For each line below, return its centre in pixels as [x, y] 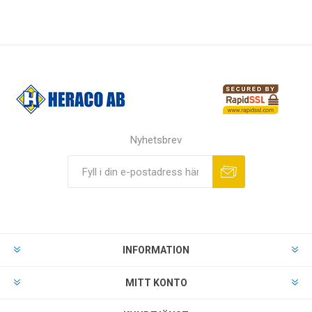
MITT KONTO [156, 283]
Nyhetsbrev [156, 140]
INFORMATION [156, 250]
